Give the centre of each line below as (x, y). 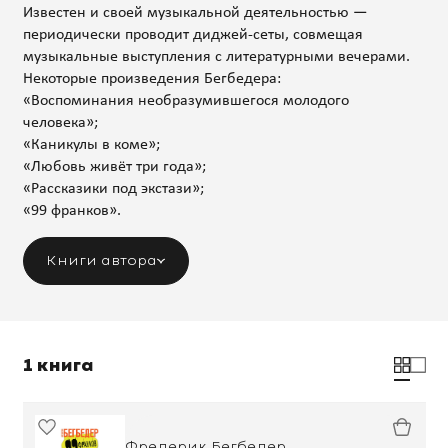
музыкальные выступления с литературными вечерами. (216, 56)
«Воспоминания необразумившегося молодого (185, 100)
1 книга (58, 365)
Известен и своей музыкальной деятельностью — (194, 12)
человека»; (60, 122)
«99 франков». (71, 210)
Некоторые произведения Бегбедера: (151, 78)
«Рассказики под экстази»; (113, 188)
